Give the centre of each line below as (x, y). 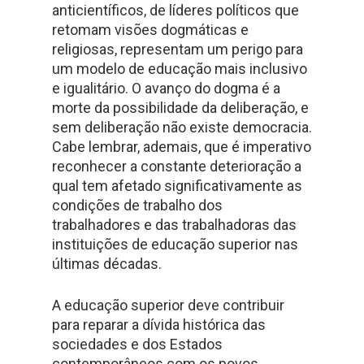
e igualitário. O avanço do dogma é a (166, 88)
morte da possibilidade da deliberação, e (180, 108)
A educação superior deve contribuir (168, 305)
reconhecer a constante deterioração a (177, 166)
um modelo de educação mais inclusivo (180, 69)
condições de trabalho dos (137, 205)
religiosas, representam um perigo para (178, 49)
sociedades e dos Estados (137, 344)
